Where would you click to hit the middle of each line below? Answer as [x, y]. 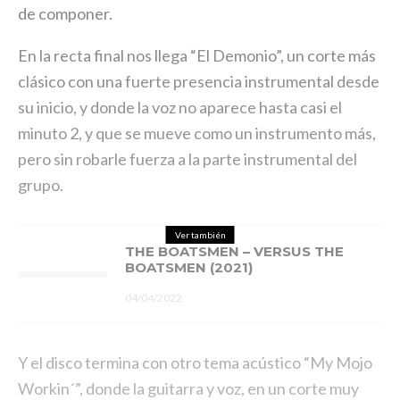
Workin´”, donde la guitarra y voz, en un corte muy [188, 388]
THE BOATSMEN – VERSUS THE [234, 251]
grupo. [41, 185]
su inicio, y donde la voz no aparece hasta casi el [180, 107]
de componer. [65, 13]
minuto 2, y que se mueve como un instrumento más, [197, 133]
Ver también [200, 235]
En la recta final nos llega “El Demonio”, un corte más [197, 55]
